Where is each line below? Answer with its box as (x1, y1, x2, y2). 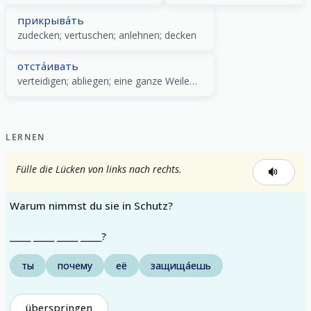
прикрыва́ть (17, 12, 84, 27)
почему (58, 259, 92, 272)
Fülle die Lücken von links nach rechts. (16, 162, 182, 176)
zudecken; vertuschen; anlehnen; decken (17, 28, 196, 42)
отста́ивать (17, 58, 78, 73)
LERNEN (6, 131, 46, 143)
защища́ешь (151, 259, 211, 272)
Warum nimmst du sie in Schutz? (10, 198, 173, 212)
